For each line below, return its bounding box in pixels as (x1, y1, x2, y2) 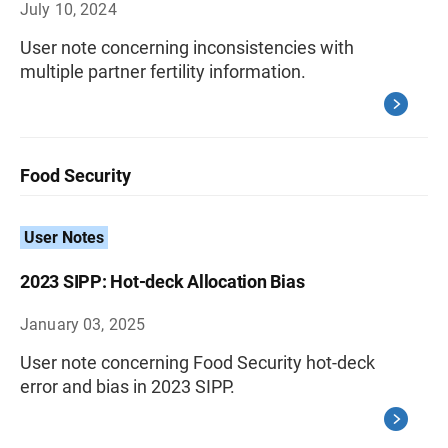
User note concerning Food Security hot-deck (20, 352, 375, 373)
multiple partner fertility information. (20, 61, 306, 82)
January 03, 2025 (20, 315, 146, 334)
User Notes (24, 228, 104, 247)
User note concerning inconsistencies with (20, 37, 354, 58)
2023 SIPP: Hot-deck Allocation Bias (20, 271, 305, 292)
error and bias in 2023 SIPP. (20, 376, 235, 397)
